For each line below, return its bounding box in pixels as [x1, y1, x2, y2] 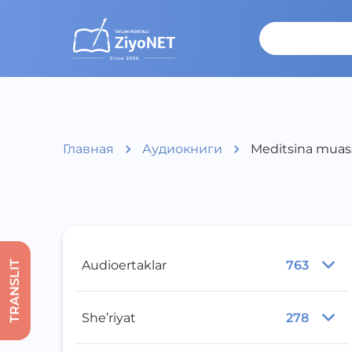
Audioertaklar [82, 257, 167, 273]
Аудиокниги [142, 141, 222, 156]
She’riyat [82, 310, 136, 325]
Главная [63, 141, 114, 156]
